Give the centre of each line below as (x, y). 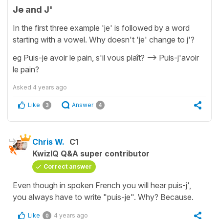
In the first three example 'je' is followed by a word (101, 28)
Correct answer (68, 166)
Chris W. (48, 142)
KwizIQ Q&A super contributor (91, 153)
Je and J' (33, 10)
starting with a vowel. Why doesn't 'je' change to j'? (104, 39)
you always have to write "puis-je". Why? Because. (103, 197)
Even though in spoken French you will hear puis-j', (102, 185)
